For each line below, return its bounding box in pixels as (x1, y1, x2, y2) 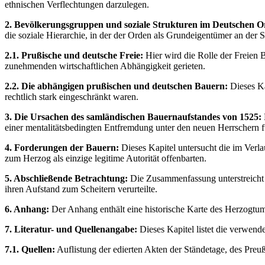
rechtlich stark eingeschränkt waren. (5, 91, 138, 102)
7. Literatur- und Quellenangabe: (5, 224, 137, 234)
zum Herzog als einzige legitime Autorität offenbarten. (5, 153, 206, 163)
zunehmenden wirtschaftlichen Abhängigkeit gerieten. (5, 60, 205, 71)
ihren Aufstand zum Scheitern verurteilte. (5, 183, 157, 194)
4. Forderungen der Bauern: (5, 142, 119, 153)
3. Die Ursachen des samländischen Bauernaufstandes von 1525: (5, 111, 261, 122)
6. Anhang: (5, 203, 49, 214)
